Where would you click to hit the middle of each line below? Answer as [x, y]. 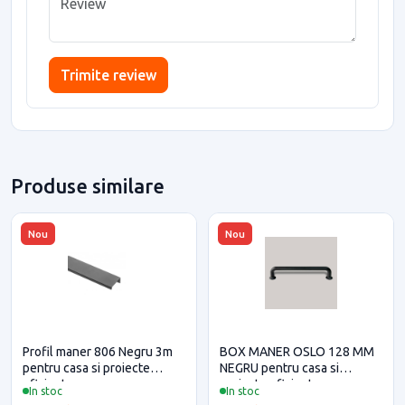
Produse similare [88, 185]
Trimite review [108, 75]
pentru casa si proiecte [86, 367]
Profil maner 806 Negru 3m [98, 351]
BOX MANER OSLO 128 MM [297, 351]
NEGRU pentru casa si [279, 367]
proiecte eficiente [270, 384]
